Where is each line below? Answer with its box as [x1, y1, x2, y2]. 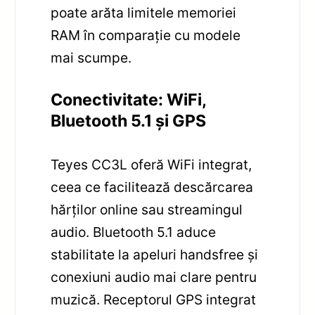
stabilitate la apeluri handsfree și [51, 245, 259, 263]
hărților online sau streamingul [51, 200, 243, 218]
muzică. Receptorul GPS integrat [51, 290, 257, 308]
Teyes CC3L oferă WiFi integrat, [51, 155, 252, 173]
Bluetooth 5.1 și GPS [51, 110, 207, 131]
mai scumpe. [51, 49, 132, 67]
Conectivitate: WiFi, [51, 89, 207, 110]
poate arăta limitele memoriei [51, 4, 237, 22]
